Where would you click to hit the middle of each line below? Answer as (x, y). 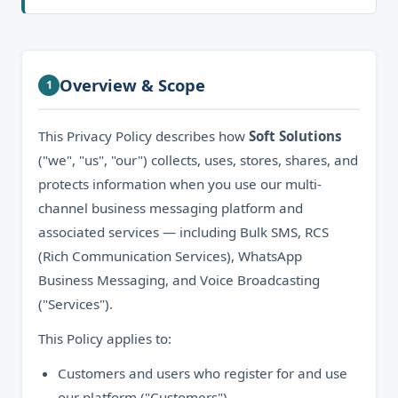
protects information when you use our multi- (180, 184)
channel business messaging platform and (171, 208)
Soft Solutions (295, 136)
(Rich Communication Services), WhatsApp (170, 256)
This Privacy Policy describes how (143, 136)
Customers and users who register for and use (203, 373)
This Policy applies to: (105, 338)
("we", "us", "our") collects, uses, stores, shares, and (198, 160)
